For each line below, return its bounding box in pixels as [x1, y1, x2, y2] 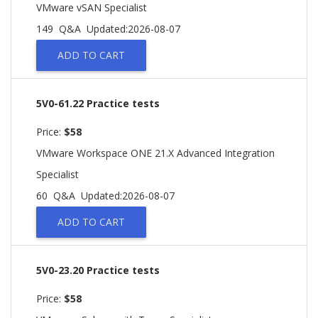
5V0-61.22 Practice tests [36, 97, 160, 110]
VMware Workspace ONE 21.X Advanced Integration [36, 146, 275, 160]
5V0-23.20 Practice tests [36, 263, 160, 277]
